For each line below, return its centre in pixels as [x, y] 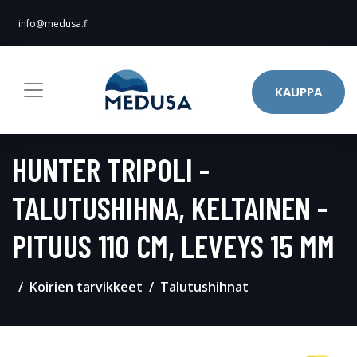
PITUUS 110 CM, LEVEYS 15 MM [173, 245]
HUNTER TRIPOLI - [111, 169]
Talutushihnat [204, 287]
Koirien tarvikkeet [86, 287]
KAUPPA [298, 92]
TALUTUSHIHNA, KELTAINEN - [170, 207]
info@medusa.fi [54, 24]
